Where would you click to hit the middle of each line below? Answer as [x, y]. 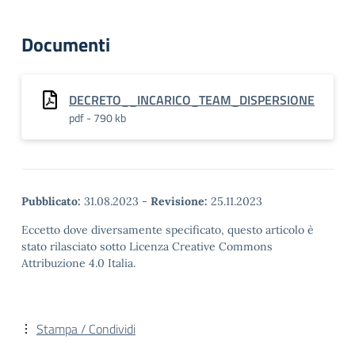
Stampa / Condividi [86, 329]
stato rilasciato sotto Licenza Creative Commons [147, 246]
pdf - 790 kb [97, 118]
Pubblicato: [51, 201]
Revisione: [179, 201]
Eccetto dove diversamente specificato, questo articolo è [168, 230]
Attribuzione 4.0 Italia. [78, 263]
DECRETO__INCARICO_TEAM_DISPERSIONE [192, 100]
